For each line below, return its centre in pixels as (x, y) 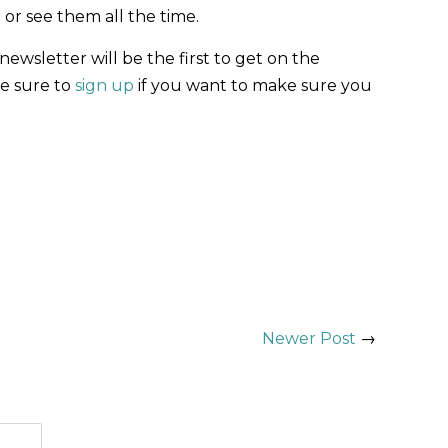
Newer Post (308, 339)
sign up (104, 86)
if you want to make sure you (253, 86)
